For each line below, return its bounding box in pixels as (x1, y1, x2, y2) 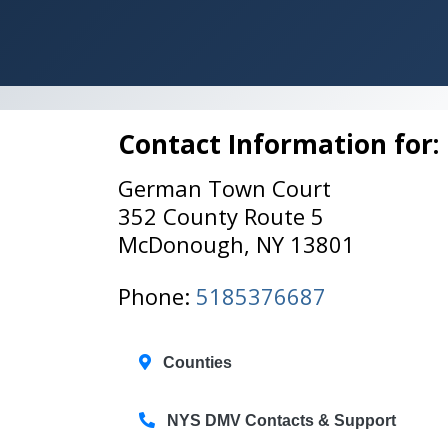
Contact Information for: (118, 126, 439, 162)
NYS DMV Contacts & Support (167, 412, 396, 429)
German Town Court (118, 173, 331, 203)
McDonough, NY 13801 (118, 229, 355, 259)
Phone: (118, 281, 196, 311)
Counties (159, 354, 232, 371)
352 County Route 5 (118, 201, 324, 231)
